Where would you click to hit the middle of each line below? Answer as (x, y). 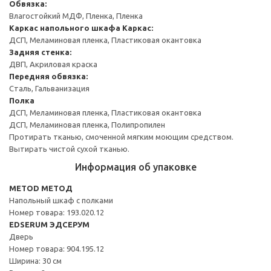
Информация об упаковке (135, 167)
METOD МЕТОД (41, 188)
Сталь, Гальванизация (49, 88)
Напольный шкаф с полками (61, 200)
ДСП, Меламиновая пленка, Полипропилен (87, 124)
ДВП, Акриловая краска (53, 64)
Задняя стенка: (40, 52)
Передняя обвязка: (48, 76)
